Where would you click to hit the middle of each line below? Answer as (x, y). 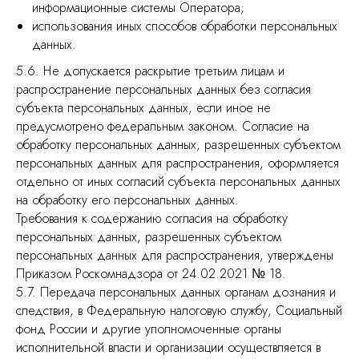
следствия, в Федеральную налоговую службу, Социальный (179, 311)
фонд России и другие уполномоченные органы (149, 329)
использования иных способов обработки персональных (185, 26)
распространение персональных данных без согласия (163, 89)
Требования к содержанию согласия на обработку (152, 218)
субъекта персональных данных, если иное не (143, 108)
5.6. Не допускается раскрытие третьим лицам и (150, 71)
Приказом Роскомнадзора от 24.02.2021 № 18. (151, 274)
